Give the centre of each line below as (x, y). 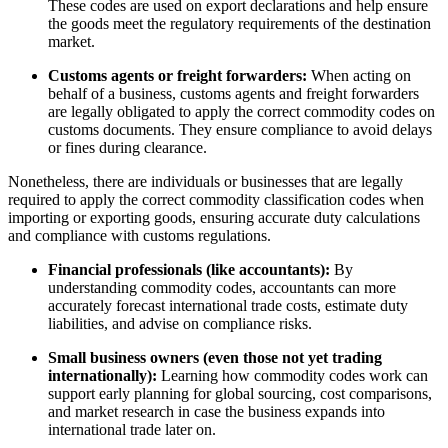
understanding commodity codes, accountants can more (222, 288)
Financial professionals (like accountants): (189, 270)
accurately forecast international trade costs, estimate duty (228, 306)
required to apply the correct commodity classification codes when (216, 200)
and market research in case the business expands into (216, 412)
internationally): (102, 376)
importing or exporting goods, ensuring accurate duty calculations (214, 218)
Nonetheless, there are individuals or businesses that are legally (205, 182)
